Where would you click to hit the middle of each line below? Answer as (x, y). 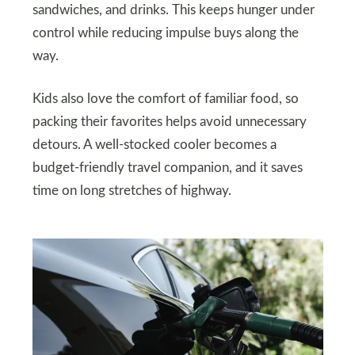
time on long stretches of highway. (132, 191)
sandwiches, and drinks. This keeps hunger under (173, 10)
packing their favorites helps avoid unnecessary (169, 122)
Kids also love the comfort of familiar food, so (165, 99)
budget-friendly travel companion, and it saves (167, 168)
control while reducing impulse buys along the (165, 33)
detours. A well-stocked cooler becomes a (154, 145)
